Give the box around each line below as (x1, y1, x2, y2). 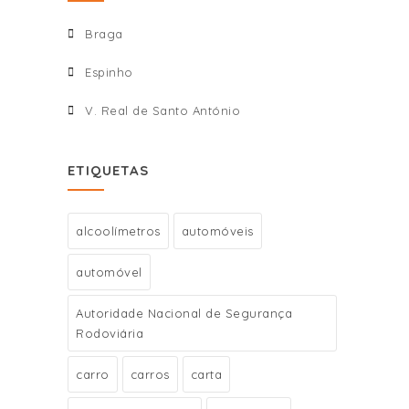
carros (130, 366, 170, 382)
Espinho (85, 64, 133, 79)
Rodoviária (76, 325, 143, 341)
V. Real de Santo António (85, 102, 240, 118)
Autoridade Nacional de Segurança (76, 305, 292, 320)
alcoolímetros (76, 223, 161, 238)
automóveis (181, 223, 254, 238)
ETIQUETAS (68, 161, 149, 179)
